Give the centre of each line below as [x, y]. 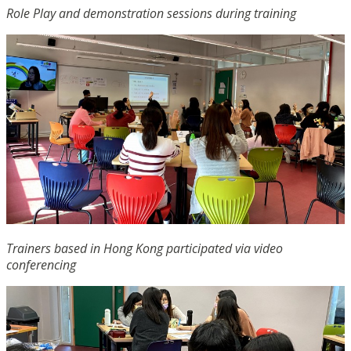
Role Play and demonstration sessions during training [151, 13]
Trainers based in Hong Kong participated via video [145, 248]
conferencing [41, 264]
